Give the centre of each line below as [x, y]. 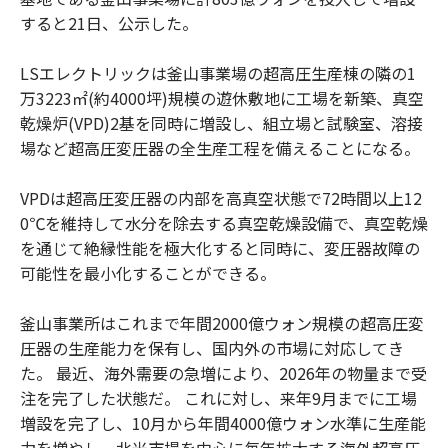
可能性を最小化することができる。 [148, 272]
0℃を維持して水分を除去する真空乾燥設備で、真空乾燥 [224, 222]
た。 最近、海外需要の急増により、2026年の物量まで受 [223, 372]
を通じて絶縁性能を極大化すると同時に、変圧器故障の [220, 247]
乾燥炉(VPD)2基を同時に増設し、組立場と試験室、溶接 [221, 122]
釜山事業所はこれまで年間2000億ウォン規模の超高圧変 [222, 322]
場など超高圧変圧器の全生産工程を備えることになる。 [220, 147]
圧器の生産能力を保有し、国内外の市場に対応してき [212, 347]
